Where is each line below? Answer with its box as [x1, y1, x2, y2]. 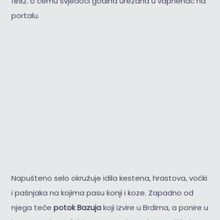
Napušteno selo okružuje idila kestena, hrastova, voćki [11, 173, 207, 184]
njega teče [11, 202, 54, 213]
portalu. [11, 10, 39, 21]
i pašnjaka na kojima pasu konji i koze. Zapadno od [11, 188, 193, 198]
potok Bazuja [53, 202, 101, 213]
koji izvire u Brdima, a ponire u [101, 202, 208, 213]
